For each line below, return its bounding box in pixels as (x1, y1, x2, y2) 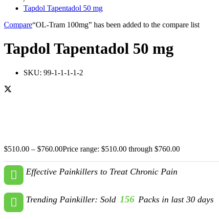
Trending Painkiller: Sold (26, 194, 118, 204)
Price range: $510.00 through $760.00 (63, 144, 180, 153)
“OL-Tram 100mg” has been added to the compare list (32, 20, 199, 29)
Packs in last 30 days (136, 194, 214, 204)
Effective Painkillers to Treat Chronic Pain (26, 166, 177, 176)
